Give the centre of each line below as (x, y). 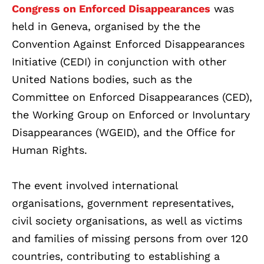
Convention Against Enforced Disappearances (128, 44)
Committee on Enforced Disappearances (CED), (132, 97)
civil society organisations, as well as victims (127, 221)
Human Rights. (49, 150)
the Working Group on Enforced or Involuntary (131, 115)
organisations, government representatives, (123, 203)
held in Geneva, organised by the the (106, 27)
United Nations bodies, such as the (102, 80)
